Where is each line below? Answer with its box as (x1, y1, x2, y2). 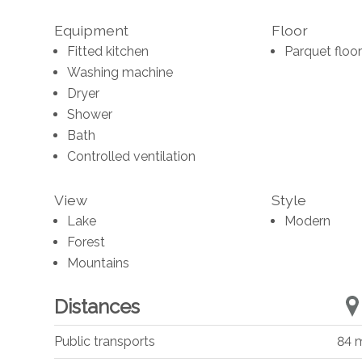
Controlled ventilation (67, 148, 196, 164)
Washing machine (67, 64, 174, 80)
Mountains (67, 255, 130, 271)
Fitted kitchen (67, 43, 149, 59)
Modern (284, 213, 330, 229)
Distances (54, 294, 141, 318)
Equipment (54, 21, 129, 39)
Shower (67, 106, 113, 122)
